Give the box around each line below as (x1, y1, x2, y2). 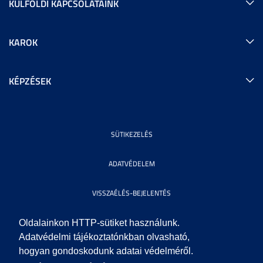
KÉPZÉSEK (9, 74, 51, 87)
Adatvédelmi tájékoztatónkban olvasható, (19, 232, 190, 242)
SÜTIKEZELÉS (110, 129, 153, 139)
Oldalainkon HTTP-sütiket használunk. (19, 218, 180, 228)
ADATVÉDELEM (108, 159, 155, 168)
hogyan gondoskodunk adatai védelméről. (19, 246, 193, 257)
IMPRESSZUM (110, 247, 153, 257)
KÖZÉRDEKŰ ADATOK (99, 217, 164, 227)
